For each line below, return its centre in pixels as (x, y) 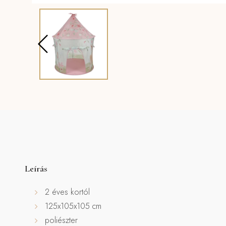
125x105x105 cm (73, 206)
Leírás (36, 168)
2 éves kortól (67, 192)
